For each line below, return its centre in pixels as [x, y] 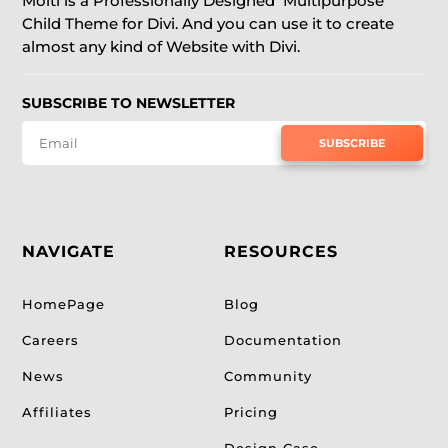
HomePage [64, 303]
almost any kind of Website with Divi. [161, 46]
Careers [51, 339]
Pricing [251, 411]
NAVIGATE [69, 251]
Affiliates [57, 411]
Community [268, 375]
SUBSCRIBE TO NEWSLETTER [129, 102]
